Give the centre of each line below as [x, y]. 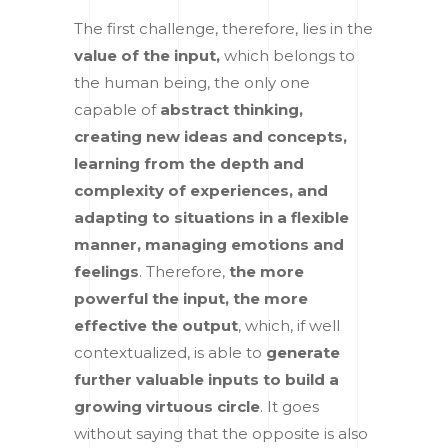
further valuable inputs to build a [206, 379]
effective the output [156, 325]
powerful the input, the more [191, 298]
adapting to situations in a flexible [211, 217]
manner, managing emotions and [209, 244]
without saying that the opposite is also [221, 433]
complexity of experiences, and [201, 190]
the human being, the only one [192, 82]
